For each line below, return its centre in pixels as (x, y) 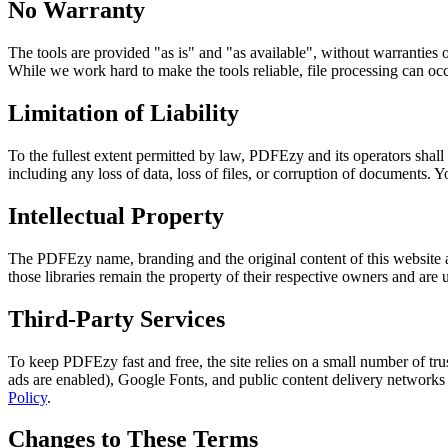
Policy (27, 397)
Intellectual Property (116, 215)
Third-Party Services (116, 318)
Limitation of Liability (123, 112)
